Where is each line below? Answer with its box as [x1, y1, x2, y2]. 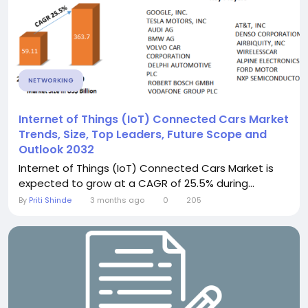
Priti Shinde [29, 195, 71, 206]
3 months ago [89, 195, 144, 206]
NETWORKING [28, 76, 74, 85]
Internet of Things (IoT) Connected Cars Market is [19, 161, 274, 176]
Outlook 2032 [19, 142, 94, 158]
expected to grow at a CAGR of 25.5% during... [19, 176, 254, 191]
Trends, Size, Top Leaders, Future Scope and [19, 126, 267, 143]
